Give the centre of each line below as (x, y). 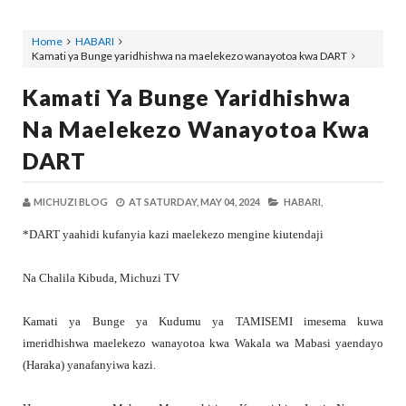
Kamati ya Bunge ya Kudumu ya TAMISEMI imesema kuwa (203, 322)
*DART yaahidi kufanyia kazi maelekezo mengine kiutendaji (173, 235)
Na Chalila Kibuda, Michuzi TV (101, 278)
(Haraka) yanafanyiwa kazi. (89, 365)
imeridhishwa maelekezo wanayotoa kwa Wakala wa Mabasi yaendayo (203, 343)
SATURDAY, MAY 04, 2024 (202, 202)
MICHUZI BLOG (71, 202)
